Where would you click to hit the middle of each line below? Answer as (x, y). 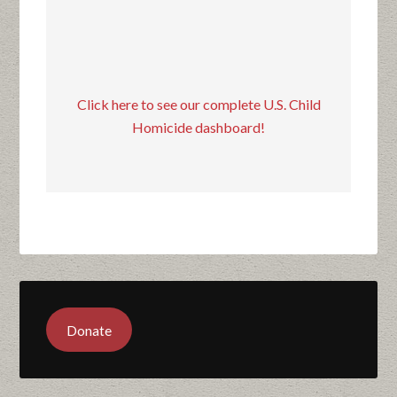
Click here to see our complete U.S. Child (198, 105)
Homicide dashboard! (198, 128)
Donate (90, 330)
